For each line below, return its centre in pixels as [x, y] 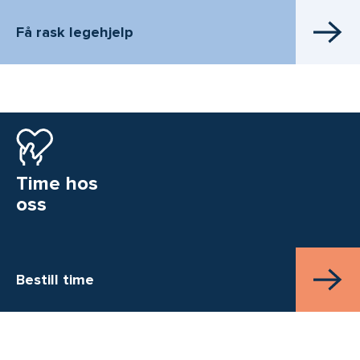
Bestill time [55, 280]
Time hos [57, 184]
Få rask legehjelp [75, 32]
